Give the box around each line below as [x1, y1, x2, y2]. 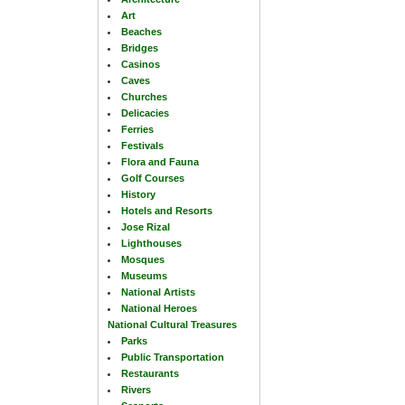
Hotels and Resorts [121, 204, 212, 216]
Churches [121, 90, 167, 102]
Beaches [121, 25, 162, 37]
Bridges [121, 42, 158, 53]
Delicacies [121, 107, 169, 118]
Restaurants [121, 367, 179, 379]
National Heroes [121, 302, 197, 314]
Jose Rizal [121, 221, 170, 232]
